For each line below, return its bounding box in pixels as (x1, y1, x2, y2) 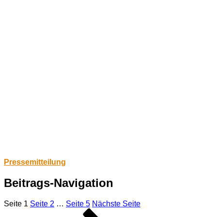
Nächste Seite (92, 200, 140, 208)
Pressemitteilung (4, 158, 66, 167)
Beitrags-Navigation (4, 176, 113, 190)
